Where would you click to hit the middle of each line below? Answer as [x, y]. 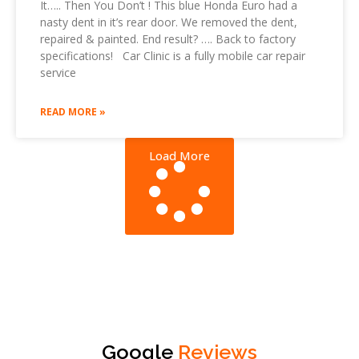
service [58, 73]
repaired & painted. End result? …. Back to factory [168, 39]
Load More [179, 156]
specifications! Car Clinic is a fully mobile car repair [173, 56]
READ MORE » [73, 112]
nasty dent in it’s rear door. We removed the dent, [169, 22]
